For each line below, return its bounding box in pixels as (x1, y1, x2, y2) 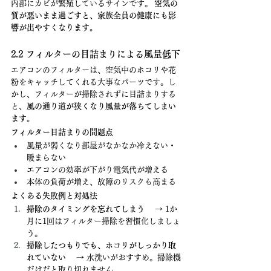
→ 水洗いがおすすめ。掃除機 (66, 253, 181, 261)
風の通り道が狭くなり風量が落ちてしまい (27, 102, 176, 110)
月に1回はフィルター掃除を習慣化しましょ (27, 217, 180, 225)
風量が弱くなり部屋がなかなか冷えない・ (27, 142, 176, 149)
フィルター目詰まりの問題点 (11, 128, 113, 136)
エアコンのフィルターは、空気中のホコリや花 (11, 66, 176, 74)
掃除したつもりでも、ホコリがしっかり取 (27, 241, 176, 249)
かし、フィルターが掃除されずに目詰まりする (11, 90, 176, 98)
